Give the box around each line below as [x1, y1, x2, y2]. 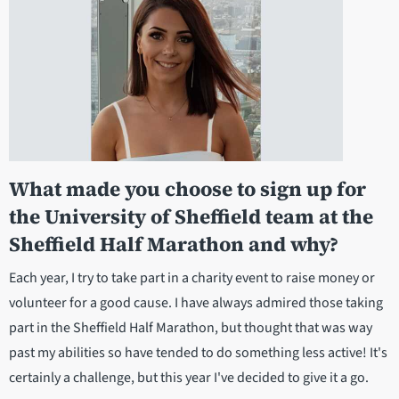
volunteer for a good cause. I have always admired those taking [9, 293, 383, 313]
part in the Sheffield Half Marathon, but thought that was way [9, 318, 372, 338]
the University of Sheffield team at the [9, 203, 373, 232]
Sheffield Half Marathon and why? [9, 231, 343, 259]
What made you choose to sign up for [9, 175, 366, 204]
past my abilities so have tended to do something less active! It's [9, 343, 387, 363]
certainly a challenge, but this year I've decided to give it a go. [9, 368, 371, 388]
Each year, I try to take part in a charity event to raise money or [9, 268, 375, 289]
